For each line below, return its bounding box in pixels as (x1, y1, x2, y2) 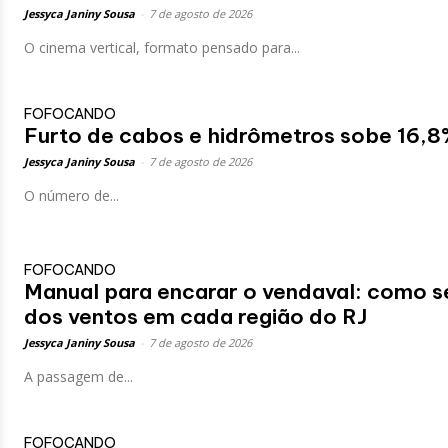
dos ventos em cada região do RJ (24, 302, 367, 330)
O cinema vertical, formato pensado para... (24, 37, 300, 57)
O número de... (24, 185, 119, 205)
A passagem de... (24, 366, 133, 386)
